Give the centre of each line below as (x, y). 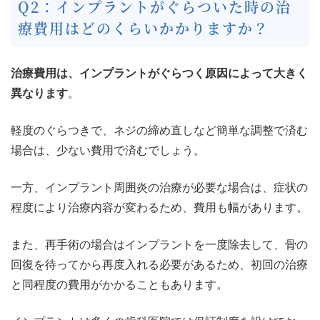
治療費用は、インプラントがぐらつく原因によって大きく (159, 73)
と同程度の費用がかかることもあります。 (119, 284)
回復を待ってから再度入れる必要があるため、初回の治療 (159, 264)
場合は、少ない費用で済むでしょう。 (108, 150)
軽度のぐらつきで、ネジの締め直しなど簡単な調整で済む (159, 130)
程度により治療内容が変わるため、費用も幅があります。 (159, 207)
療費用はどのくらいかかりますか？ (144, 28)
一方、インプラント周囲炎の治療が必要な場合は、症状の (159, 187)
